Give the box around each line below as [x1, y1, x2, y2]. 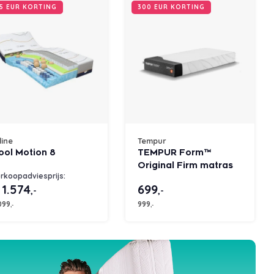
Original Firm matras [138, 160, 233, 171]
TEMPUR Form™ [138, 147, 211, 158]
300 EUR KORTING [138, 3, 205, 12]
